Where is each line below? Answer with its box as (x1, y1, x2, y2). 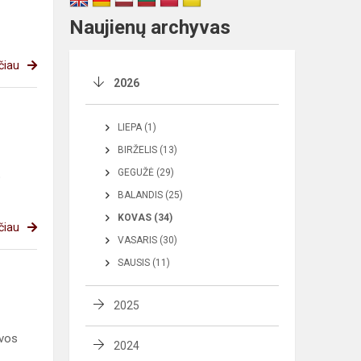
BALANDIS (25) (118, 189, 183, 201)
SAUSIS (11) (118, 257, 170, 269)
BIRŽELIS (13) (118, 144, 177, 156)
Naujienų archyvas (69, 16, 230, 39)
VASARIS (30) (118, 234, 177, 247)
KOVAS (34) (118, 212, 172, 224)
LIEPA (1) (118, 122, 156, 134)
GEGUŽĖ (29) (118, 167, 174, 179)
